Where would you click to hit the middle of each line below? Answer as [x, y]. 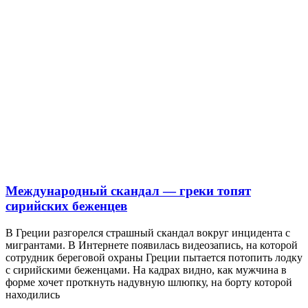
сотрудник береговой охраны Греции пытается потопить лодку [154, 258]
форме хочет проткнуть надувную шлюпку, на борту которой [149, 283]
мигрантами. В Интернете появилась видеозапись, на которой [152, 245]
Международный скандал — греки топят [128, 191]
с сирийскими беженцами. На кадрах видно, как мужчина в [146, 270]
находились [33, 295]
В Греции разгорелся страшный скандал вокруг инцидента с [148, 233]
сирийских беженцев [66, 206]
